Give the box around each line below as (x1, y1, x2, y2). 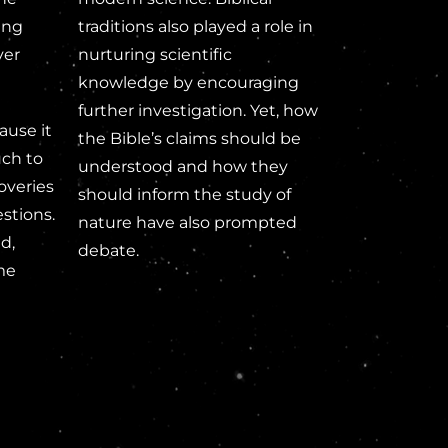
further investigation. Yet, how (77, 101, 318, 121)
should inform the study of (77, 185, 291, 205)
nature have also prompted (77, 213, 297, 233)
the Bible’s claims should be (77, 129, 301, 149)
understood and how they (77, 157, 288, 177)
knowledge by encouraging (77, 73, 299, 93)
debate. (77, 241, 139, 261)
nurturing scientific (77, 45, 232, 65)
